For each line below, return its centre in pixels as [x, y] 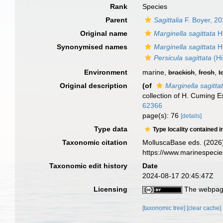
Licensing [111, 189]
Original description [94, 86]
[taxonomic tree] [165, 208]
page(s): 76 [162, 115]
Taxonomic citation [95, 142]
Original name [104, 33]
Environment [106, 72]
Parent [117, 20]
